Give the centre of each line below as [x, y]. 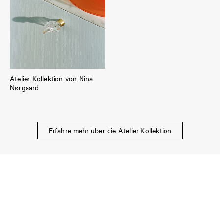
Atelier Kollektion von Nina [52, 78]
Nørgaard [25, 88]
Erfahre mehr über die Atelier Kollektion [110, 130]
